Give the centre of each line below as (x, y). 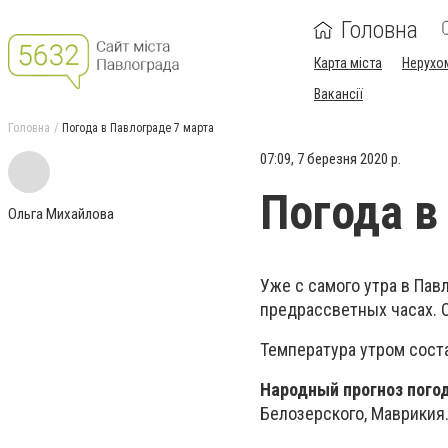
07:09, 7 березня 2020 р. (330, 159)
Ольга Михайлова (61, 214)
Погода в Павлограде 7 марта (138, 128)
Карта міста (348, 63)
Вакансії (338, 94)
